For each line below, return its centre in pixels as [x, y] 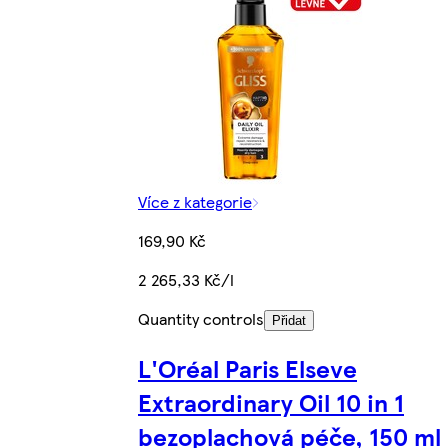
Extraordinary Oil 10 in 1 [271, 402]
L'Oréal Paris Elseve [247, 368]
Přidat [289, 321]
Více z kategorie [195, 202]
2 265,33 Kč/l [186, 280]
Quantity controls [201, 319]
